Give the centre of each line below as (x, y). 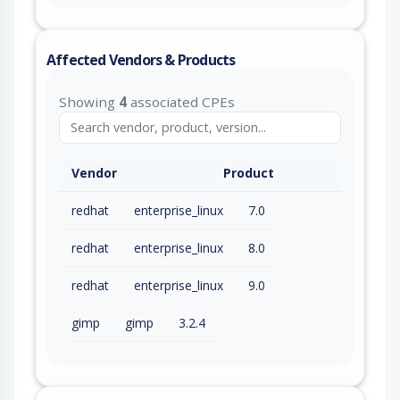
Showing (89, 101)
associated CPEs (181, 101)
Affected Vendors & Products (141, 59)
